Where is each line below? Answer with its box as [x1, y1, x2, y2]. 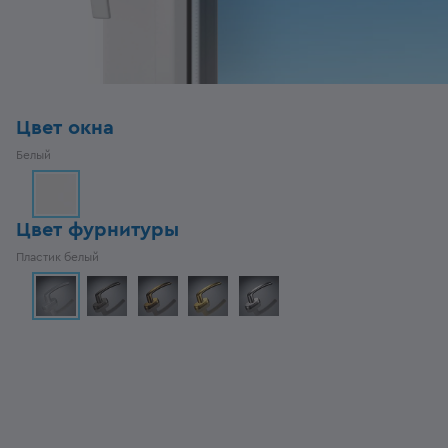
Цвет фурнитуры [16, 220, 179, 240]
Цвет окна [16, 118, 114, 138]
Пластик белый [16, 251, 99, 263]
